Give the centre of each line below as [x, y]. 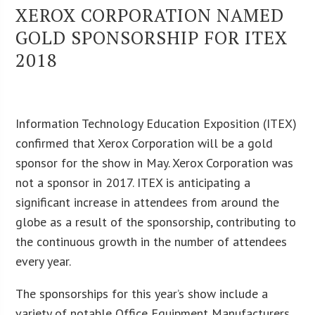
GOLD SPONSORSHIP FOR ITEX [152, 37]
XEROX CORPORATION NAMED [150, 14]
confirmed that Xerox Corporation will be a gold [144, 143]
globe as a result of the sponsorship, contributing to [156, 221]
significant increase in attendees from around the [148, 202]
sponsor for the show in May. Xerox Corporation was [155, 162]
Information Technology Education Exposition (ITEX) [156, 123]
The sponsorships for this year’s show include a [142, 293]
